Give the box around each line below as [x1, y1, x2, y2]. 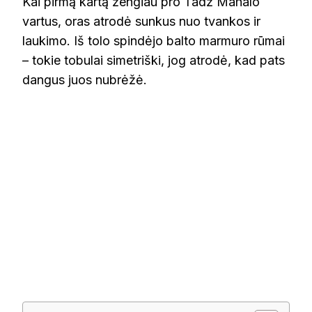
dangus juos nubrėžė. [22, 72, 147, 88]
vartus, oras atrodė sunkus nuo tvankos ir [22, 14, 260, 29]
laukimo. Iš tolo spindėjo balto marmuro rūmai [22, 33, 285, 49]
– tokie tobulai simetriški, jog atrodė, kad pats [22, 53, 285, 68]
